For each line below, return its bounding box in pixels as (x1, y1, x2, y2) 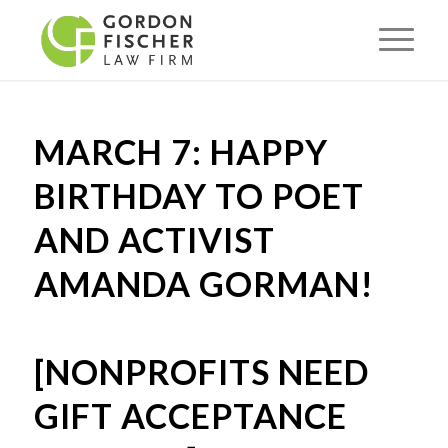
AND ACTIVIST (33, 219, 275, 260)
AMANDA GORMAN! (33, 263, 374, 304)
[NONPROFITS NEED (33, 351, 369, 392)
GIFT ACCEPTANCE (33, 395, 347, 436)
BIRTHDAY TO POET (33, 175, 364, 216)
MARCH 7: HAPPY (33, 131, 328, 172)
